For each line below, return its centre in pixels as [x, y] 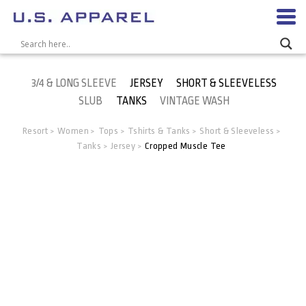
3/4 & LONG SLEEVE [74, 83]
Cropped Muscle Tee [185, 146]
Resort [35, 131]
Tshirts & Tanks [159, 131]
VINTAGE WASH [195, 101]
